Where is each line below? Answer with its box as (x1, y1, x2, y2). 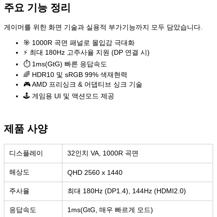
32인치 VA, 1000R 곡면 (67, 149, 139, 157)
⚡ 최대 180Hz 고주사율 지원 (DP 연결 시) (23, 48, 150, 56)
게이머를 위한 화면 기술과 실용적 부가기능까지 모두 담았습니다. (4, 23, 202, 31)
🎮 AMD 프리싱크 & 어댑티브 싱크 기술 (23, 80, 142, 88)
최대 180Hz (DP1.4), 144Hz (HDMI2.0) (67, 186, 186, 195)
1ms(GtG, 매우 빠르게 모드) (67, 205, 153, 214)
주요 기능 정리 (4, 2, 71, 14)
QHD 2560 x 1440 (67, 168, 123, 176)
